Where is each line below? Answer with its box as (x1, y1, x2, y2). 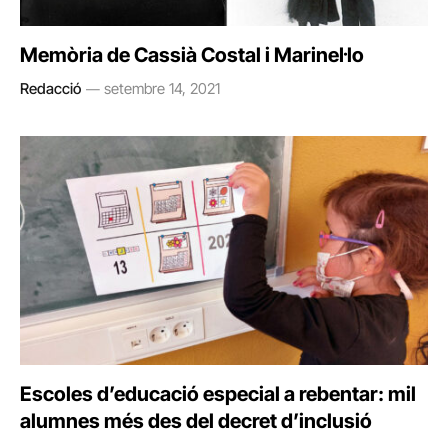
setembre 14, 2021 (104, 78, 220, 98)
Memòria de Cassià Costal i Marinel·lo (20, 42, 364, 67)
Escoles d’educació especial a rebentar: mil (20, 382, 416, 406)
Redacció (20, 78, 81, 98)
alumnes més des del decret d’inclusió (20, 409, 372, 433)
